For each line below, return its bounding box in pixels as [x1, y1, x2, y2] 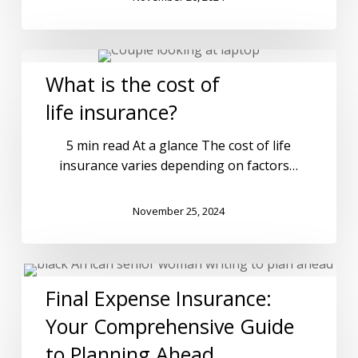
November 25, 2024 [133, 203, 225, 218]
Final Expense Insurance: [45, 284, 272, 312]
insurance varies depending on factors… [59, 157, 299, 175]
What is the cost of [45, 70, 220, 98]
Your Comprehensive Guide [45, 312, 294, 340]
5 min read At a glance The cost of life [66, 137, 292, 155]
